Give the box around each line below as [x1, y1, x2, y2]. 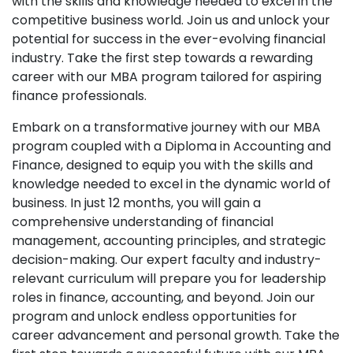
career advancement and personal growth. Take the [12, 326, 340, 344]
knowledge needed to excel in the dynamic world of [12, 175, 331, 193]
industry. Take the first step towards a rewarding [12, 49, 313, 67]
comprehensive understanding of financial [12, 213, 273, 231]
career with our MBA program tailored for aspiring [12, 68, 321, 86]
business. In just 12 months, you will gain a [12, 194, 261, 212]
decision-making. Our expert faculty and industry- [12, 251, 321, 269]
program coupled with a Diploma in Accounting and [12, 137, 331, 155]
